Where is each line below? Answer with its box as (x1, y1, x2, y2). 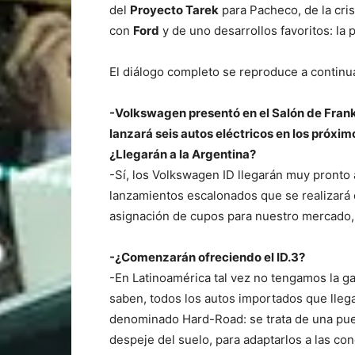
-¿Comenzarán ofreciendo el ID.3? (109, 249, 305, 265)
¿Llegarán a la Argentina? (109, 146, 256, 162)
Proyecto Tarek (130, 2, 219, 17)
